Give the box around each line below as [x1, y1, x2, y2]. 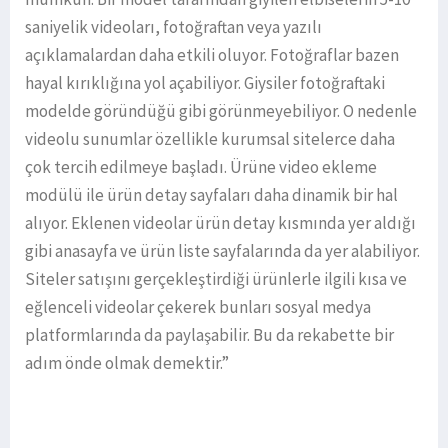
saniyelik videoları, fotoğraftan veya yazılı [25, 16, 322, 39]
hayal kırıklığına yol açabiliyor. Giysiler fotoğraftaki [25, 72, 385, 95]
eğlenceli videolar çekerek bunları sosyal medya [25, 296, 371, 319]
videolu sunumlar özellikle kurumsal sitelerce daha [25, 128, 395, 151]
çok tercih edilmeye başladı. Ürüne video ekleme [25, 156, 377, 179]
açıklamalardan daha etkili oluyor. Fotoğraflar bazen [25, 44, 399, 67]
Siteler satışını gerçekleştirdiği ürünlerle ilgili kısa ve [25, 268, 407, 291]
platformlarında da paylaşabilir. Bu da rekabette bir [25, 324, 394, 347]
